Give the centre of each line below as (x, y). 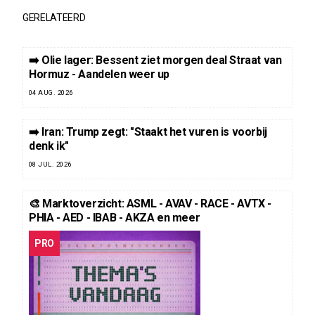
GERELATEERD (54, 18)
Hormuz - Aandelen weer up (99, 75)
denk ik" (49, 146)
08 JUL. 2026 (50, 165)
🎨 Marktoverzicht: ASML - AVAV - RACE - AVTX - (150, 204)
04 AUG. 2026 (51, 93)
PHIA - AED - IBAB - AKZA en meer (115, 218)
